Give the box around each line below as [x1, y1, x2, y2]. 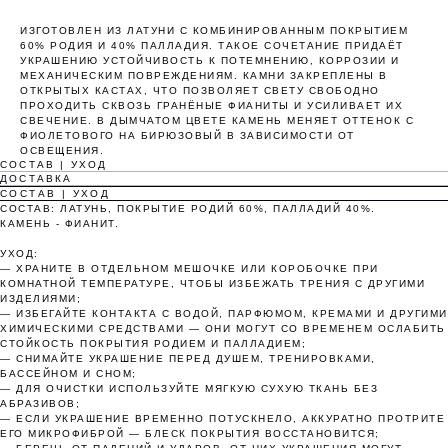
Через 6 [330, 291, 376, 305]
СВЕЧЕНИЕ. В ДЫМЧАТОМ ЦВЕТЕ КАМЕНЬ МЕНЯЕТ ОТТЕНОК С [20, 115, 414, 127]
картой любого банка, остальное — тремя [69, 210, 379, 227]
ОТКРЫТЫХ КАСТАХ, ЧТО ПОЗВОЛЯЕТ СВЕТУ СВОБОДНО [20, 85, 380, 97]
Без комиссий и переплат [133, 401, 326, 418]
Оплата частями [123, 83, 325, 111]
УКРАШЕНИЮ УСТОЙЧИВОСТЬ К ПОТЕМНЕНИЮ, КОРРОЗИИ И [20, 55, 400, 67]
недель [332, 305, 374, 319]
